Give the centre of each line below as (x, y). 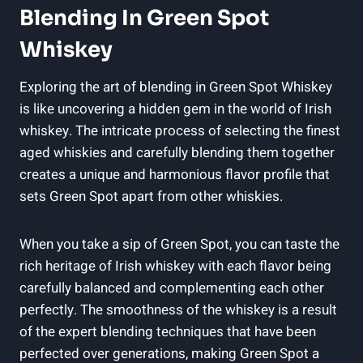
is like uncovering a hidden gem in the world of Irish (175, 109)
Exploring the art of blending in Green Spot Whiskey (176, 87)
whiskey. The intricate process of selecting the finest (180, 130)
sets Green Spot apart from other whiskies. (151, 196)
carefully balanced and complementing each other (172, 288)
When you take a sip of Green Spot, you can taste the (179, 244)
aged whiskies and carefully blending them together (177, 152)
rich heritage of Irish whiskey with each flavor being (175, 266)
